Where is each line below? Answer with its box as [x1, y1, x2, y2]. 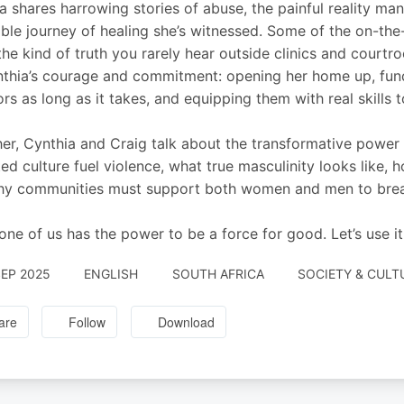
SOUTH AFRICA [171, 266, 264, 281]
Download [158, 313, 216, 332]
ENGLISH [84, 266, 138, 281]
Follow [69, 313, 106, 332]
